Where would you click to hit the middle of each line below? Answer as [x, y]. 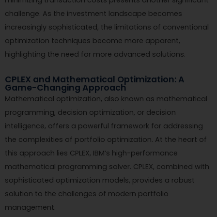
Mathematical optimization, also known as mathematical [106, 99]
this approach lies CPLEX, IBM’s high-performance [91, 153]
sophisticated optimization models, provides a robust [100, 180]
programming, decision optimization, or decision [90, 112]
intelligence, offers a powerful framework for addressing [104, 126]
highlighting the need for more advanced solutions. [95, 54]
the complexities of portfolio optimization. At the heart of [106, 139]
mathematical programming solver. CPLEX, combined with [107, 166]
